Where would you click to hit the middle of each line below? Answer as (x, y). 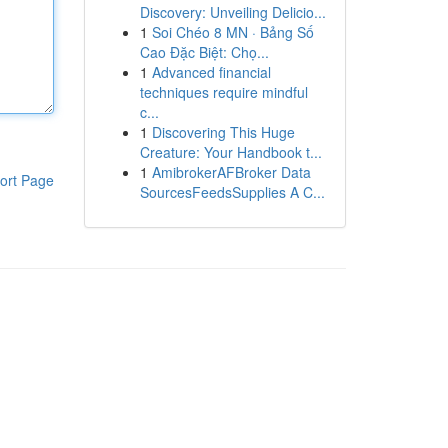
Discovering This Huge (223, 132)
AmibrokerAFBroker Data (231, 172)
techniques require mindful (223, 92)
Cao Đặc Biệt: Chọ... (204, 52)
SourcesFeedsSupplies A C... (232, 192)
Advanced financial (211, 72)
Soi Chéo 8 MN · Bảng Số (232, 32)
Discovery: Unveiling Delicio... (232, 12)
